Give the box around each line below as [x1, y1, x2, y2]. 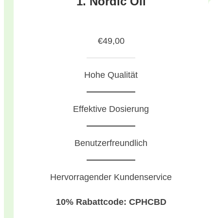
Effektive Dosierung [73, 104, 149, 114]
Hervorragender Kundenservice [50, 172, 172, 182]
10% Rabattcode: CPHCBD [55, 197, 166, 207]
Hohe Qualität [84, 70, 138, 80]
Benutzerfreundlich [74, 138, 147, 148]
